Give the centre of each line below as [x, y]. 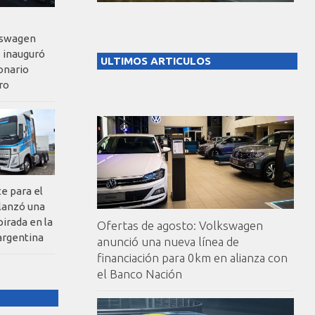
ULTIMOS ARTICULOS [156, 61]
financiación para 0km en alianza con [192, 258]
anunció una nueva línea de [168, 242]
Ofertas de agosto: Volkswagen [180, 226]
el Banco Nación [140, 274]
